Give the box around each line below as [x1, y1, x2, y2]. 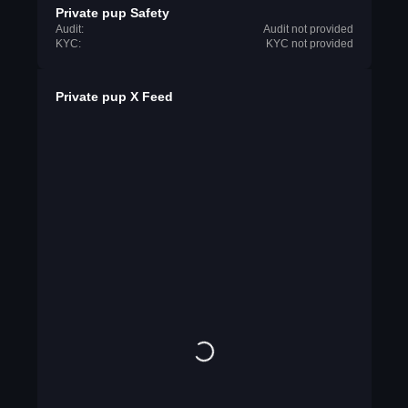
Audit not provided [262, 23, 353, 36]
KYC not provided [265, 37, 353, 50]
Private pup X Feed [55, 89, 173, 104]
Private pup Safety [55, 5, 169, 20]
